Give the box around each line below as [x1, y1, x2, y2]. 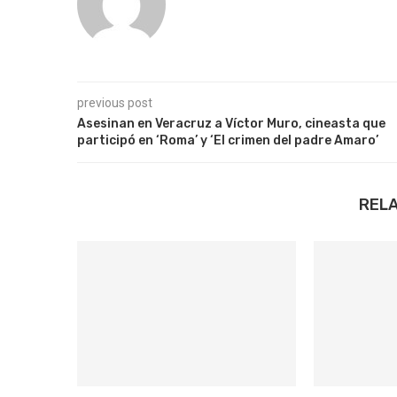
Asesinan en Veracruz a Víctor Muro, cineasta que [77, 116, 385, 131]
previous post [77, 96, 152, 110]
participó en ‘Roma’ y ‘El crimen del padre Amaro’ [77, 133, 378, 148]
